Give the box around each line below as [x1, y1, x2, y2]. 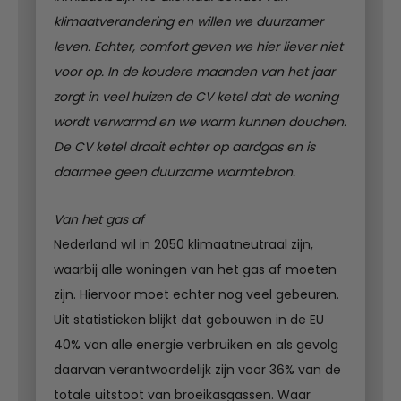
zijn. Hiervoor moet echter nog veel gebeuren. [54, 285, 339, 303]
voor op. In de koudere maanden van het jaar [54, 62, 335, 81]
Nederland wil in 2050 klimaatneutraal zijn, [54, 235, 313, 253]
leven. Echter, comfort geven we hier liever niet [54, 37, 343, 55]
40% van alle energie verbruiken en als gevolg [54, 335, 338, 354]
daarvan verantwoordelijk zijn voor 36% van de [54, 360, 341, 379]
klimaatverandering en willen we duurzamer [54, 12, 323, 30]
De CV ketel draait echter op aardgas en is [54, 137, 315, 156]
